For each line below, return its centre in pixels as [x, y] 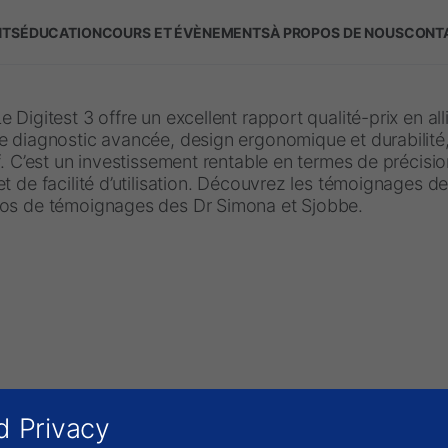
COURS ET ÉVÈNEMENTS [185, 32]
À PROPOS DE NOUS [336, 32]
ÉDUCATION [60, 32]
